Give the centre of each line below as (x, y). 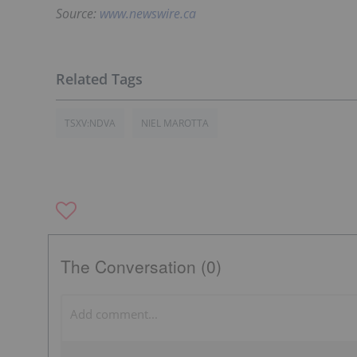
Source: (78, 14)
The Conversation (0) (141, 266)
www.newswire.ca (148, 14)
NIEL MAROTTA (175, 123)
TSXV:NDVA (90, 123)
